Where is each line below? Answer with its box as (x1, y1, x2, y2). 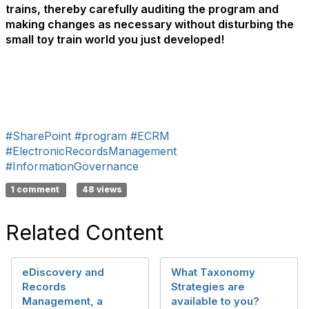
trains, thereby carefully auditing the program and (6, 2, 279, 16)
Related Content (6, 220, 163, 245)
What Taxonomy (171, 266, 255, 279)
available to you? (171, 295, 259, 308)
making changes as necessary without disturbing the (6, 17, 294, 31)
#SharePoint (6, 129, 71, 143)
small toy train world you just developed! (6, 32, 224, 46)
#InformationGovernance (6, 159, 139, 173)
